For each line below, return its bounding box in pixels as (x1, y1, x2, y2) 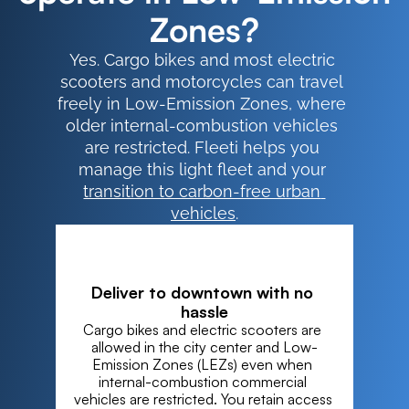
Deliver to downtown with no (90, 282, 313, 302)
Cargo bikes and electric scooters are (83, 320, 322, 339)
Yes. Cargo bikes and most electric (68, 50, 335, 69)
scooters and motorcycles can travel (60, 72, 344, 91)
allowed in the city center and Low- (90, 338, 318, 356)
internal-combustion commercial (98, 372, 307, 391)
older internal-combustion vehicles (66, 116, 339, 135)
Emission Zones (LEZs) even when (92, 355, 313, 373)
